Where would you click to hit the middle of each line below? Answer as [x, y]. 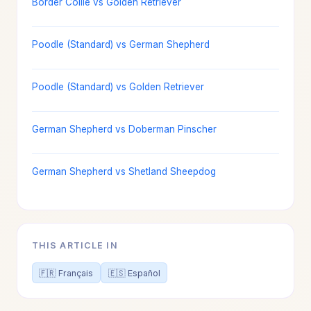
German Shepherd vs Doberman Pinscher [124, 129]
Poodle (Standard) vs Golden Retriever [118, 86]
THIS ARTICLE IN [75, 245]
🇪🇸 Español [134, 273]
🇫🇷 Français [66, 273]
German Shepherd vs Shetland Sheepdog [124, 171]
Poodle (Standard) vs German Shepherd [120, 44]
